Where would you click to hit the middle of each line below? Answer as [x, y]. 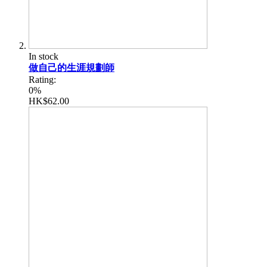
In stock [44, 56]
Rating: [42, 79]
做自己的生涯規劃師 [72, 67]
